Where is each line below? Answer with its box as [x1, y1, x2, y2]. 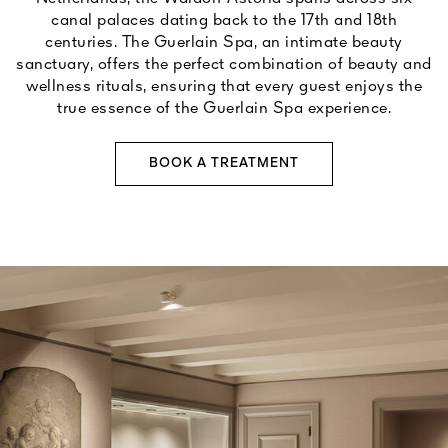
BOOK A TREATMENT [149, 156, 299, 170]
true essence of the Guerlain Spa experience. [57, 100, 391, 117]
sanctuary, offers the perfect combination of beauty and [16, 56, 432, 73]
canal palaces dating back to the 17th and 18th [51, 12, 397, 29]
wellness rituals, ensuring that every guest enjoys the [26, 78, 422, 95]
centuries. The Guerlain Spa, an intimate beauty [45, 34, 403, 51]
